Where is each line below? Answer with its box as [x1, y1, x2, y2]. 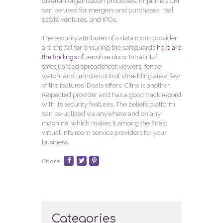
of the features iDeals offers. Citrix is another [42, 82, 170, 90]
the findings [42, 53, 77, 61]
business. [42, 138, 69, 146]
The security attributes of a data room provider [42, 34, 177, 42]
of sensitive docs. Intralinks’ [77, 53, 157, 61]
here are [157, 44, 181, 52]
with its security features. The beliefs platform [42, 101, 175, 109]
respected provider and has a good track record [42, 91, 181, 99]
